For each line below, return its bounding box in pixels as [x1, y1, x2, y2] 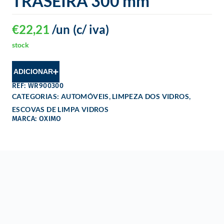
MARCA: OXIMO [12, 114, 61, 123]
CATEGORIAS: [12, 92, 61, 101]
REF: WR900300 [12, 81, 64, 90]
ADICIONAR [13, 67, 53, 76]
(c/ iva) [73, 22, 109, 37]
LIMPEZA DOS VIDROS [111, 92, 189, 101]
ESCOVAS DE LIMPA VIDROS [12, 105, 109, 114]
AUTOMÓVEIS [60, 92, 109, 101]
